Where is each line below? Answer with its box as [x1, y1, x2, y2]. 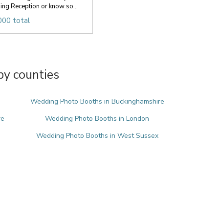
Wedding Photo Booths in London [45, 114, 150, 123]
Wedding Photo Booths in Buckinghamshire [30, 97, 164, 106]
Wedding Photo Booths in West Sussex [36, 131, 158, 140]
